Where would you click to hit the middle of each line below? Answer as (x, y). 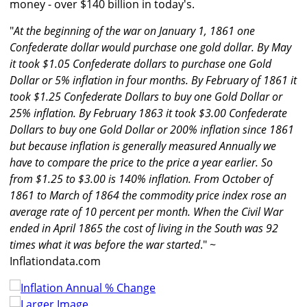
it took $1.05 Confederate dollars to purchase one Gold (140, 64)
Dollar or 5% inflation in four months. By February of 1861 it (153, 81)
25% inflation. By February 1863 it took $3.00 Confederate (148, 113)
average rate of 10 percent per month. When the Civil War (146, 212)
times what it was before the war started (105, 245)
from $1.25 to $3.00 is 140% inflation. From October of (141, 179)
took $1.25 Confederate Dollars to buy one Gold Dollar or (146, 97)
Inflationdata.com (55, 261)
